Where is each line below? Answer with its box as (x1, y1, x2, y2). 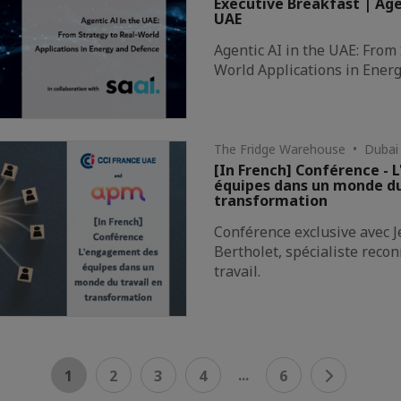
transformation (214, 190, 328, 210)
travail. (214, 260, 261, 281)
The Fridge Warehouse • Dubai (214, 140, 399, 158)
